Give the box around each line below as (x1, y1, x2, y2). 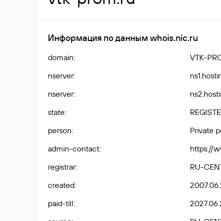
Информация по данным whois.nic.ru (48, 32, 198, 43)
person (48, 125, 72, 135)
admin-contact (48, 144, 99, 153)
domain (48, 52, 74, 62)
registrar (48, 162, 75, 172)
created (48, 180, 74, 190)
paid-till (48, 198, 74, 208)
